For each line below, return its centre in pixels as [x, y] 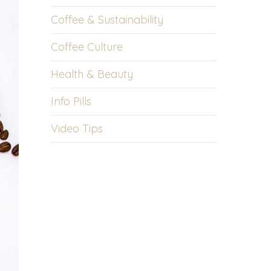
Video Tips [77, 129]
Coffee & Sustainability [107, 20]
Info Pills [71, 101]
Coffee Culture [87, 47]
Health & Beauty [92, 74]
